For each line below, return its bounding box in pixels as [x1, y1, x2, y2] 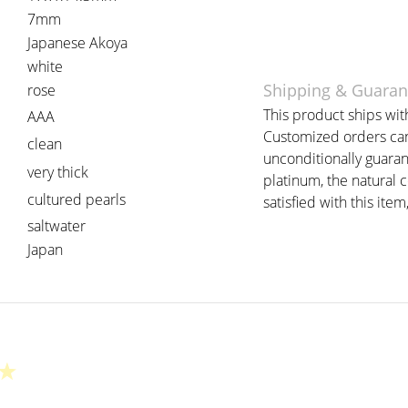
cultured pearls [27, 189, 126, 209]
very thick [27, 162, 88, 182]
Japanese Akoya [27, 33, 127, 53]
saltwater [27, 216, 86, 236]
